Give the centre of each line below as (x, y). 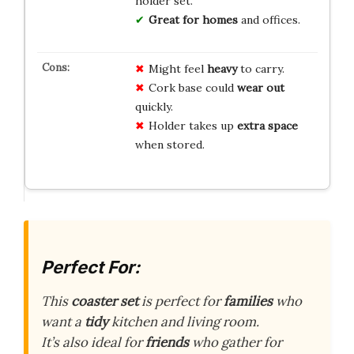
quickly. (154, 106)
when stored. (169, 144)
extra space (267, 125)
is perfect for (181, 301)
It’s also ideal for (93, 342)
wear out (260, 87)
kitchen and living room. (184, 322)
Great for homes (193, 19)
